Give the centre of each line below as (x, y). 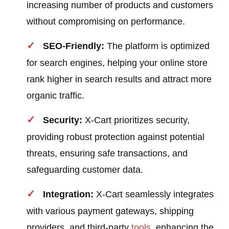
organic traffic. (56, 96)
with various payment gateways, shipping (110, 211)
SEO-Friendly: (74, 46)
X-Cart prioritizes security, (136, 120)
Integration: (68, 194)
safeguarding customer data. (85, 170)
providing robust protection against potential (116, 137)
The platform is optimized (157, 46)
